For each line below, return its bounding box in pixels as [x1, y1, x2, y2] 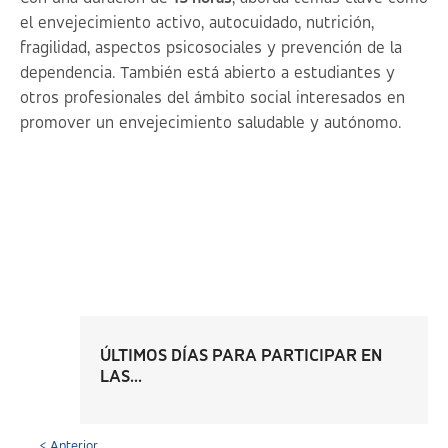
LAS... [100, 368, 142, 386]
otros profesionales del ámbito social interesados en [20, 90, 405, 107]
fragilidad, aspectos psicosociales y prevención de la [20, 40, 402, 57]
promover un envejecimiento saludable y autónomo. [20, 115, 401, 132]
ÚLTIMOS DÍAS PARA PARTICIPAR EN [100, 347, 382, 365]
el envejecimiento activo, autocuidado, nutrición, [20, 15, 374, 32]
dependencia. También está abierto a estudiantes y [20, 65, 395, 82]
